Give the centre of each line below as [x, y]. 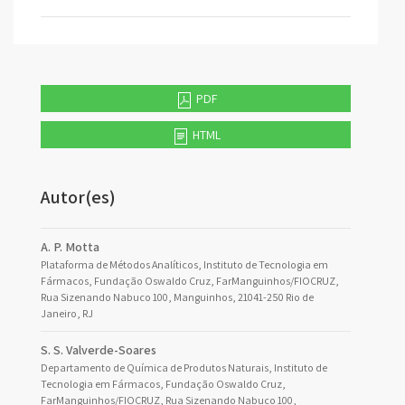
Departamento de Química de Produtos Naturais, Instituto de [184, 367]
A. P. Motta [70, 247]
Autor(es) [78, 197]
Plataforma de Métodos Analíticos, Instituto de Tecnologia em [184, 264]
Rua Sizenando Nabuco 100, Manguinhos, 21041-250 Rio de [177, 297]
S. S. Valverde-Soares [99, 350]
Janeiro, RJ [67, 313]
